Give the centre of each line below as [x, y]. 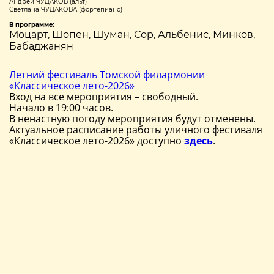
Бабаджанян [41, 46]
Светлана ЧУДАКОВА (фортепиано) [66, 9]
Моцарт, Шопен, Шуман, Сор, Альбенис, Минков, [132, 34]
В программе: [32, 24]
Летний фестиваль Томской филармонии [107, 74]
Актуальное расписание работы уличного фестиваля [136, 129]
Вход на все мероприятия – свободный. [104, 96]
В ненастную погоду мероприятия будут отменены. [132, 118]
